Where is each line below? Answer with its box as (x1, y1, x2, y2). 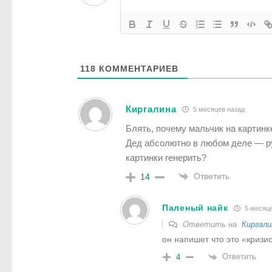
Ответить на (180, 220, 242, 229)
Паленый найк (162, 203, 228, 213)
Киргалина (126, 104, 177, 115)
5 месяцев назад (191, 106, 245, 114)
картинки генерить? (126, 152, 206, 163)
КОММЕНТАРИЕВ (96, 63, 178, 73)
